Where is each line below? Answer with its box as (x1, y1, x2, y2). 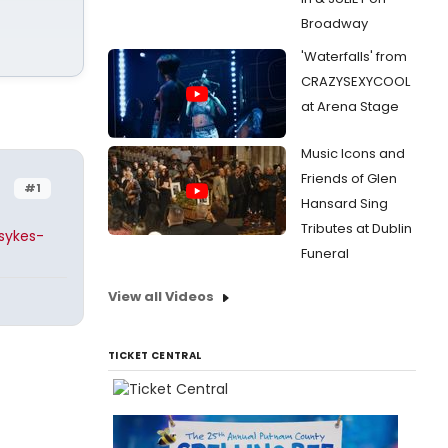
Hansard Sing (301, 194, 388, 213)
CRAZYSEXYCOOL (301, 72, 410, 91)
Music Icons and (301, 144, 405, 163)
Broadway (301, 14, 368, 33)
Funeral (301, 244, 349, 263)
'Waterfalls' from (301, 47, 407, 66)
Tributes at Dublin (301, 219, 412, 238)
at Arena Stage (301, 97, 399, 116)
